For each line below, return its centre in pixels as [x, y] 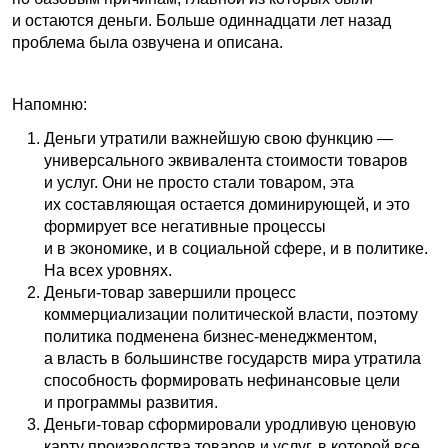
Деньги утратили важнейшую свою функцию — [218, 138]
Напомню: [49, 104]
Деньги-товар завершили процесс [170, 292]
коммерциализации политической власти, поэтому [231, 314]
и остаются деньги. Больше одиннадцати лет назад [201, 20]
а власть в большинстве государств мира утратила [232, 358]
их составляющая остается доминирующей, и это [227, 204]
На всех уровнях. [108, 270]
